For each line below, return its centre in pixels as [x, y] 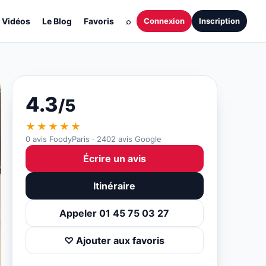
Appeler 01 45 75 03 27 [115, 213]
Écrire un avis [114, 159]
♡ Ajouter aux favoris [115, 240]
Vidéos [16, 21]
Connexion [164, 21]
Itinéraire [115, 186]
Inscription [219, 21]
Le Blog [57, 21]
